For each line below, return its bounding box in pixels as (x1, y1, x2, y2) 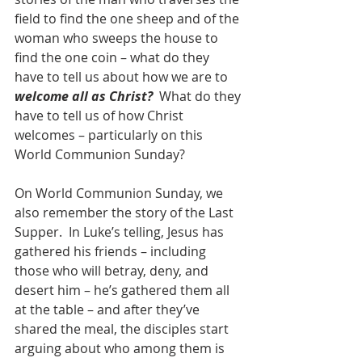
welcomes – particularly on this (15, 126, 206, 145)
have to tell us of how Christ (15, 107, 187, 125)
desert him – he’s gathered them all (15, 281, 233, 300)
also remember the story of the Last (15, 204, 237, 222)
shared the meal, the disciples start (15, 320, 232, 339)
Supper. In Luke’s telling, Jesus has (15, 223, 227, 242)
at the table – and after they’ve (15, 301, 203, 319)
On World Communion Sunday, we (15, 184, 226, 203)
